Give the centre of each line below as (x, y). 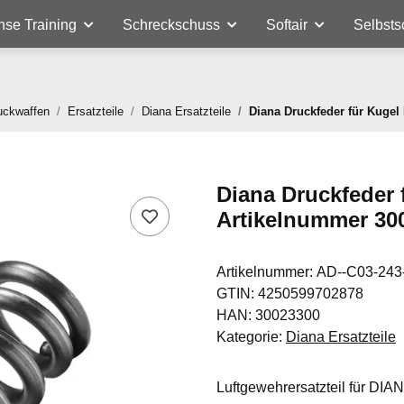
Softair (287, 25)
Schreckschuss (171, 25)
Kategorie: (251, 337)
